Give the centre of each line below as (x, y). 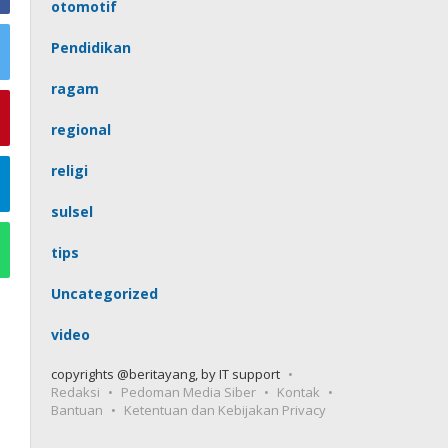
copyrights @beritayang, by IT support (166, 374)
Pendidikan (91, 47)
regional (81, 129)
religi (70, 170)
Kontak (299, 392)
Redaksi (76, 392)
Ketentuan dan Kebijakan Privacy (225, 410)
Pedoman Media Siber (189, 392)
